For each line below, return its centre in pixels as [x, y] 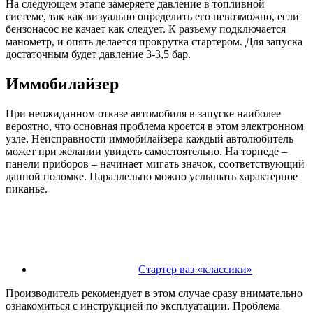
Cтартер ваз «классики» [195, 270]
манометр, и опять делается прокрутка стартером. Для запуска [154, 42]
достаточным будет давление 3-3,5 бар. [98, 54]
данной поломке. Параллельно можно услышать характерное [152, 177]
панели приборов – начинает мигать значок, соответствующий [155, 164]
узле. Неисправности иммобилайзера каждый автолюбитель [150, 139]
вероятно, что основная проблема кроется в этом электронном [154, 126]
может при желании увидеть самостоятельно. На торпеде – [146, 152]
